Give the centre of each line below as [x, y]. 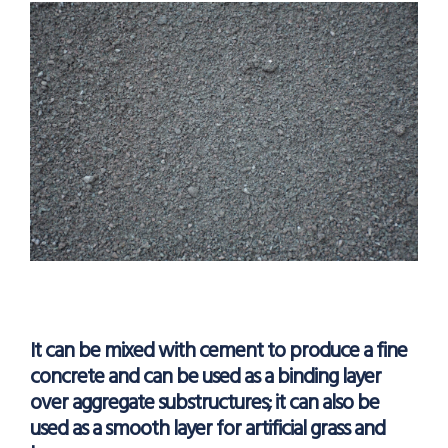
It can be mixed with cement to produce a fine [218, 352]
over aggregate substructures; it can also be [204, 404]
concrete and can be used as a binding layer [205, 378]
